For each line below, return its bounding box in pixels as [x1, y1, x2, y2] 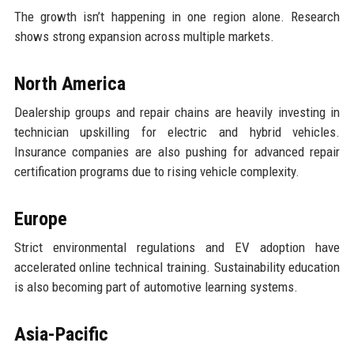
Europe [13, 207, 67, 230]
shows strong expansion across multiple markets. [13, 28, 274, 44]
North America [13, 72, 126, 95]
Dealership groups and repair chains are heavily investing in [13, 104, 341, 120]
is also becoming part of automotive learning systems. [13, 278, 298, 295]
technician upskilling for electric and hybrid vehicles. [13, 123, 341, 140]
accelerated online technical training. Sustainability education [13, 258, 341, 275]
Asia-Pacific [13, 322, 108, 345]
